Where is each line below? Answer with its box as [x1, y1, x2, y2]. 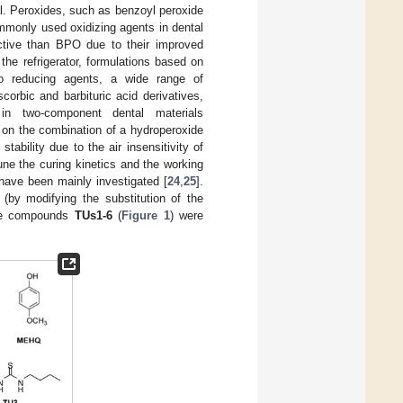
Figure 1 [121, 208, 170, 222]
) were [169, 208, 204, 222]
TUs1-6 [74, 208, 112, 222]
